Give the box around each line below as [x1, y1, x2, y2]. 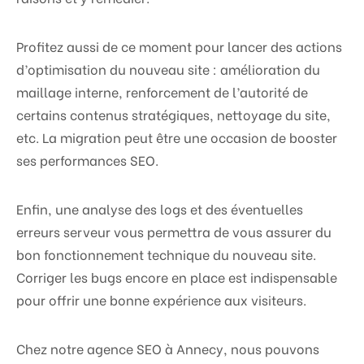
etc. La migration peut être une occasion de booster [16, 128, 337, 147]
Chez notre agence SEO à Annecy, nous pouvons [16, 339, 319, 358]
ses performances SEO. [16, 150, 158, 170]
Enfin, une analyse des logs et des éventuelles [16, 199, 303, 219]
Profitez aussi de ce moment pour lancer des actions [16, 37, 342, 56]
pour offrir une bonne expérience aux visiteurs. [16, 290, 306, 310]
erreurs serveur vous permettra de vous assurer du [16, 222, 331, 241]
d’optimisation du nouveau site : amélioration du [16, 59, 320, 79]
